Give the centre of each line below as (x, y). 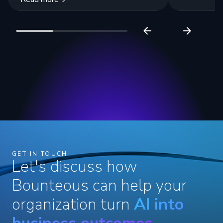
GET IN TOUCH (40, 154)
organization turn (73, 205)
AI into (159, 205)
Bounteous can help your (99, 186)
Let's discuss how (75, 167)
